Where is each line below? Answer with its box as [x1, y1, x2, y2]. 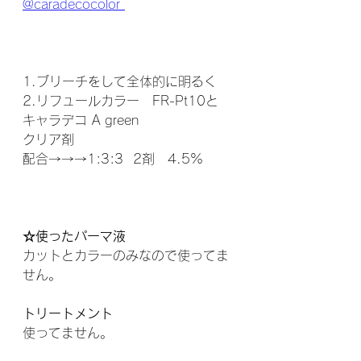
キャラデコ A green [23, 113, 139, 127]
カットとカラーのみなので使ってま [23, 248, 229, 262]
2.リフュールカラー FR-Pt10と [23, 93, 218, 107]
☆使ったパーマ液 [23, 229, 126, 243]
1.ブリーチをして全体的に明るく [23, 74, 217, 88]
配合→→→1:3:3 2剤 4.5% [23, 151, 203, 165]
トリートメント [23, 306, 113, 320]
